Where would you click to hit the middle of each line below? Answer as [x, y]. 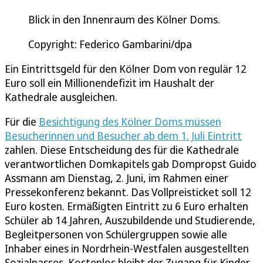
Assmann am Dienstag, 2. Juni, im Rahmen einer [117, 178]
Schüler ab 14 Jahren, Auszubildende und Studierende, [130, 220]
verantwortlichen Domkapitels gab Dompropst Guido [131, 164]
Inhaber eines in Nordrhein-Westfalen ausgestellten [127, 249]
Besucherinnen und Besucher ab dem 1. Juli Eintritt [123, 136]
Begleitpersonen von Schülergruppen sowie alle [116, 235]
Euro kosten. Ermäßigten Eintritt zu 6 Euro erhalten [127, 206]
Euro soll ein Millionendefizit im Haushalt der [109, 83]
